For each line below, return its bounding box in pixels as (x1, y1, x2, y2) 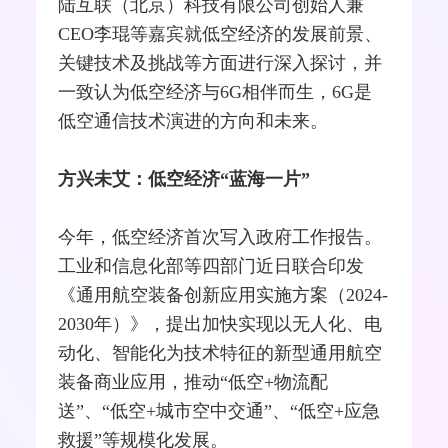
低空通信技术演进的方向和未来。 (58, 111, 329, 132)
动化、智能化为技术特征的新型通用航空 (58, 343, 383, 364)
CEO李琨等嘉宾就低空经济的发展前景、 (58, 24, 383, 45)
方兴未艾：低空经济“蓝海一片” (58, 169, 311, 190)
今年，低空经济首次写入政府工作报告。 (58, 227, 383, 248)
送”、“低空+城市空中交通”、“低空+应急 (58, 401, 381, 422)
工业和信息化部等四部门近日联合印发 (58, 256, 365, 277)
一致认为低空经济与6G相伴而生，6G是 (58, 82, 373, 103)
